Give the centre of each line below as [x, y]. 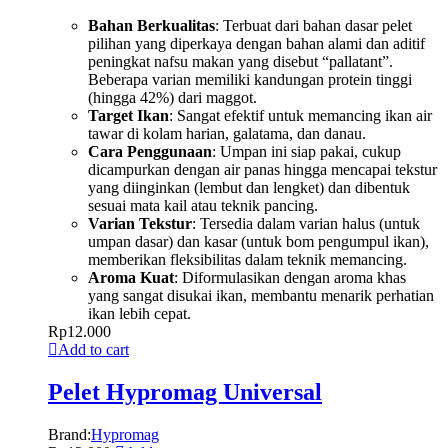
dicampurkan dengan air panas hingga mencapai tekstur [262, 170]
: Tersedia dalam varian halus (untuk [306, 224]
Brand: [69, 434]
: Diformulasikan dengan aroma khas [290, 278]
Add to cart [93, 350]
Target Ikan [128, 116]
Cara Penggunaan [150, 152]
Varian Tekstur [140, 224]
